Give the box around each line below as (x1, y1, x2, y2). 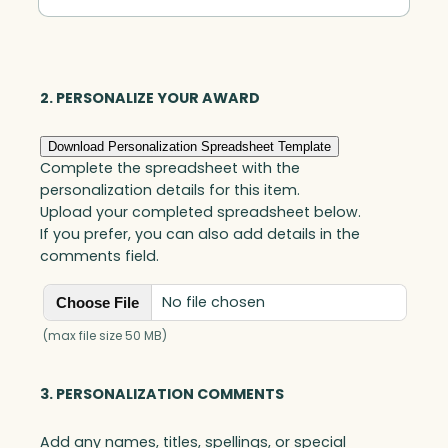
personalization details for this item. (40, 179, 300, 200)
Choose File (56, 293, 139, 311)
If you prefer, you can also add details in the (40, 223, 360, 244)
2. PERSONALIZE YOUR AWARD (40, 87, 260, 108)
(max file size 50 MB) (43, 327, 167, 344)
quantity (37, 59, 104, 80)
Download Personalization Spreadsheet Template (48, 138, 331, 154)
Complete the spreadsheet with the (40, 157, 300, 178)
